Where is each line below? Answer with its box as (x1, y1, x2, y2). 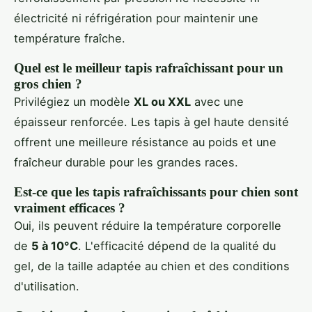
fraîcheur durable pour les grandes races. (14, 155, 238, 169)
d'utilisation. (14, 279, 79, 293)
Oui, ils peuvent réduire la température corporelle (14, 218, 281, 233)
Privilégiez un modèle (14, 94, 134, 109)
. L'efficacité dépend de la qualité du (78, 238, 276, 253)
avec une (191, 94, 244, 109)
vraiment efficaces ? (14, 200, 125, 215)
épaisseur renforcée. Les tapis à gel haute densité (14, 114, 289, 129)
